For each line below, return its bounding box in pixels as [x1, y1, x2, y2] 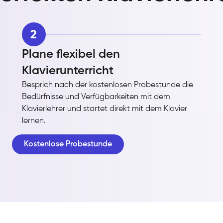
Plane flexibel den [21, 48, 120, 60]
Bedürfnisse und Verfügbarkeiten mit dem [21, 93, 170, 101]
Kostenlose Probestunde [24, 140, 112, 148]
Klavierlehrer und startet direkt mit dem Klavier [21, 105, 187, 113]
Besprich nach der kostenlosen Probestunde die [21, 81, 193, 89]
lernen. [21, 116, 46, 125]
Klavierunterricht [21, 64, 113, 77]
